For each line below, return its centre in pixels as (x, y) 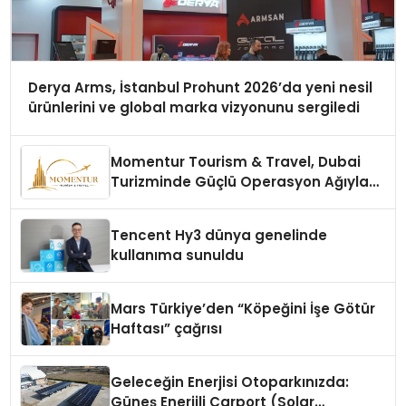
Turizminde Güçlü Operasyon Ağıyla (240, 182)
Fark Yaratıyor (162, 202)
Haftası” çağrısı (167, 329)
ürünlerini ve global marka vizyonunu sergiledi (193, 108)
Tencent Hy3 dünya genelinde (219, 236)
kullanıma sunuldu (178, 256)
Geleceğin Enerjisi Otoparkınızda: (230, 382)
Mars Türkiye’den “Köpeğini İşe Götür (243, 309)
